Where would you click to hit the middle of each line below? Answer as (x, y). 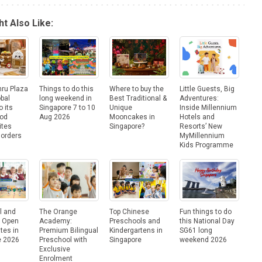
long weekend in (65, 98)
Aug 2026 (55, 117)
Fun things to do (206, 211)
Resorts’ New (201, 126)
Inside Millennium (208, 107)
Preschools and (135, 221)
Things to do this (66, 89)
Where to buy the (137, 89)
